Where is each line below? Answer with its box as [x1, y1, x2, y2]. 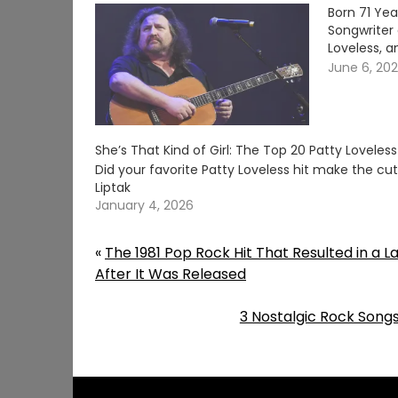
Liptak [95, 179, 131, 197]
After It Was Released [95, 264, 246, 285]
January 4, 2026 [95, 196, 194, 215]
